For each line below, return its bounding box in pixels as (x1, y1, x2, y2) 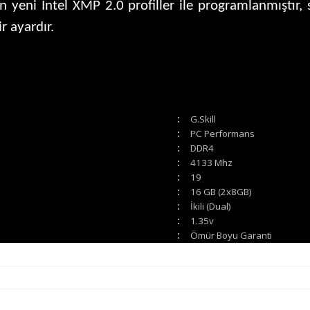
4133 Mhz (190, 156, 232, 169)
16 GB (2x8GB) (190, 185, 252, 198)
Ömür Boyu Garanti (190, 229, 272, 241)
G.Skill (190, 113, 216, 125)
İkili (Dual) (190, 200, 231, 212)
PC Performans (190, 127, 255, 140)
